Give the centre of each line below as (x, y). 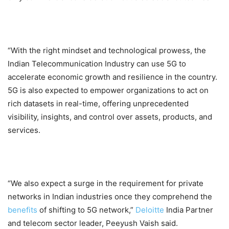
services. (24, 130)
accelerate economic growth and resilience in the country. (112, 77)
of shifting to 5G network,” (86, 210)
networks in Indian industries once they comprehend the (110, 197)
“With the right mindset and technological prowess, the (107, 51)
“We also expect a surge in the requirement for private (106, 184)
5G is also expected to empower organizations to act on (108, 90)
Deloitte (150, 210)
